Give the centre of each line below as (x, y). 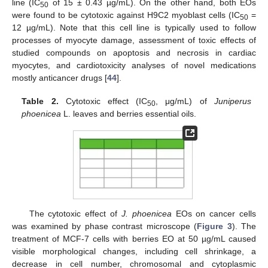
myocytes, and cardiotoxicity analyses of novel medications (134, 66)
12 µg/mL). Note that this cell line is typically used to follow (134, 28)
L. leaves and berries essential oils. (129, 113)
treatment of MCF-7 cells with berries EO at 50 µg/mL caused (134, 239)
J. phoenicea (146, 214)
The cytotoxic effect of (75, 214)
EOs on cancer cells (214, 214)
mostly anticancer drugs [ (60, 78)
